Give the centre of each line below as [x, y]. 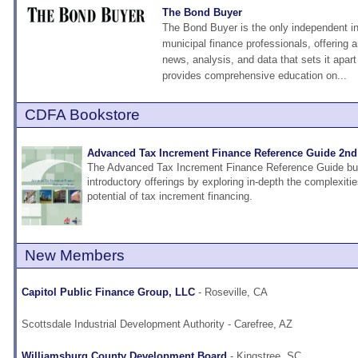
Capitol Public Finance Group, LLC [108, 292]
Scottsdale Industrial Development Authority [123, 324]
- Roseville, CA [231, 292]
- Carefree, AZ [259, 324]
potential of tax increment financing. [170, 197]
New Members [75, 256]
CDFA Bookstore [82, 115]
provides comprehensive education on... [255, 76]
